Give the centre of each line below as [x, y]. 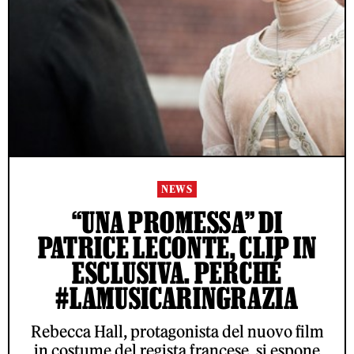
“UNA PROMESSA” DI [177, 222]
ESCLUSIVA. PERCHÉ [177, 273]
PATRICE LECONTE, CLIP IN [177, 248]
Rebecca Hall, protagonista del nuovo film [177, 332]
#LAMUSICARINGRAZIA [177, 298]
